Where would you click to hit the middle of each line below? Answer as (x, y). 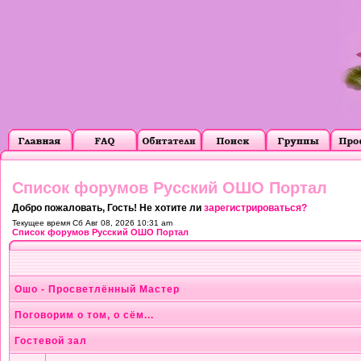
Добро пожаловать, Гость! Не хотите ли (108, 208)
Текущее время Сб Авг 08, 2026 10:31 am (92, 223)
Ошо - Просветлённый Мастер (97, 289)
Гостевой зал (51, 341)
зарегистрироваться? (255, 208)
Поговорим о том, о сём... (84, 315)
